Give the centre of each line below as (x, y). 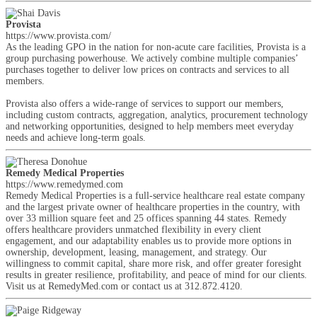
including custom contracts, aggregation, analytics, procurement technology (157, 115)
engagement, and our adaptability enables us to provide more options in (149, 241)
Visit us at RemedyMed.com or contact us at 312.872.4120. (124, 286)
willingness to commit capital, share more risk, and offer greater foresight (154, 264)
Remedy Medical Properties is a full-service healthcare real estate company (155, 196)
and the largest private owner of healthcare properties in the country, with (153, 207)
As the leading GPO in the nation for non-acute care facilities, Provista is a (156, 47)
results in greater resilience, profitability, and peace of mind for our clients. (156, 275)
